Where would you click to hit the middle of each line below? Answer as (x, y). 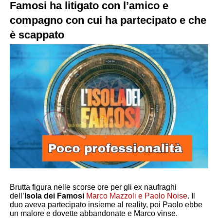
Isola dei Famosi (55, 196)
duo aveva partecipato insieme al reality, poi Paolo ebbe (106, 204)
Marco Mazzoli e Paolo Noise (137, 196)
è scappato (37, 35)
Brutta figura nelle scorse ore (60, 187)
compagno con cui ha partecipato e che (108, 20)
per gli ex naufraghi (144, 187)
